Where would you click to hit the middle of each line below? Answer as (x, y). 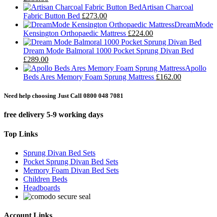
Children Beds (45, 179)
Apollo (196, 68)
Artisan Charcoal (167, 7)
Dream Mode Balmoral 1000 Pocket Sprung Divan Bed (108, 51)
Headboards (42, 187)
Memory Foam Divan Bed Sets (71, 170)
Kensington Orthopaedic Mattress (75, 33)
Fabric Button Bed (52, 16)
